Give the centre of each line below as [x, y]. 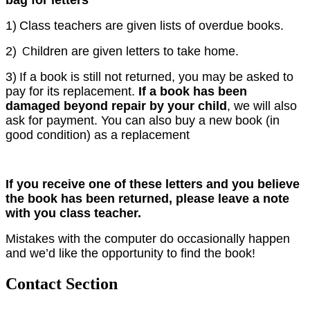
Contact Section [62, 283]
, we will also [262, 106]
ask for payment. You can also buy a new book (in [143, 120]
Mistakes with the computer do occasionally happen [148, 238]
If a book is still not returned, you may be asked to [156, 76]
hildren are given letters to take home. [135, 51]
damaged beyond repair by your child [116, 106]
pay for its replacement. [72, 91]
